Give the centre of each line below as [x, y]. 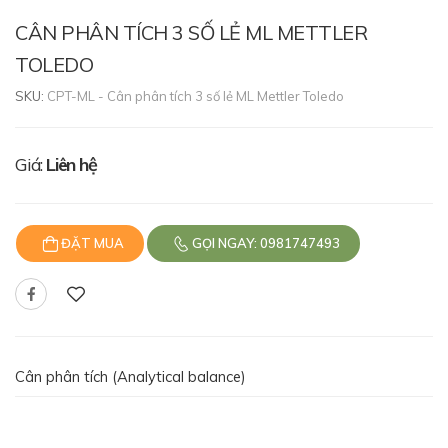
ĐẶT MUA [91, 243]
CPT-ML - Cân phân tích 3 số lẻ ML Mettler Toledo [195, 96]
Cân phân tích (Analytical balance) [130, 377]
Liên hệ [71, 165]
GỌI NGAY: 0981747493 [265, 243]
